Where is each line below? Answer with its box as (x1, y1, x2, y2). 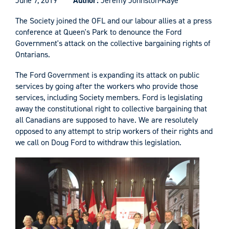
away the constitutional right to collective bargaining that (15, 103, 207, 114)
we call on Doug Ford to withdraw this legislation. (15, 136, 181, 148)
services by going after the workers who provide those (15, 80, 198, 91)
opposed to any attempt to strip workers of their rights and (15, 125, 213, 136)
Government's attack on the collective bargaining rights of (15, 37, 211, 49)
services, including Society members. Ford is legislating (15, 91, 202, 103)
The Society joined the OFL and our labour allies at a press (15, 15, 212, 26)
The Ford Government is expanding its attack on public (15, 69, 199, 80)
